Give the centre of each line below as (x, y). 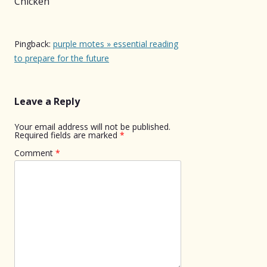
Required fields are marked (67, 135)
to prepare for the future (62, 58)
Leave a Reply (47, 101)
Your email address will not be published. (92, 126)
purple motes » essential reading (116, 44)
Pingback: (34, 44)
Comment (35, 153)
